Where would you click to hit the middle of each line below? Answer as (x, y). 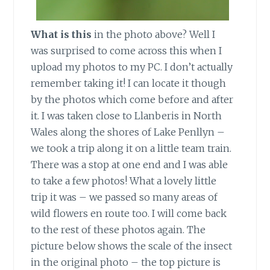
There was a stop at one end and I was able (130, 165)
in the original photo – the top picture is (126, 262)
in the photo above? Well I (154, 35)
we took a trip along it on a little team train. (131, 149)
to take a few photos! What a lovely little (124, 181)
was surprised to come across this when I (127, 51)
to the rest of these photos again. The (118, 230)
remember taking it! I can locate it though (129, 83)
